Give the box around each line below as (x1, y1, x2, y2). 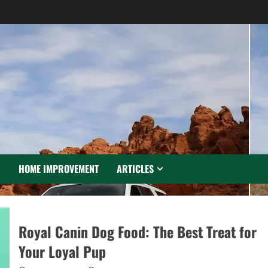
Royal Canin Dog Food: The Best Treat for (18, 220, 257, 242)
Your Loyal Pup (18, 240, 106, 262)
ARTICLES (117, 162, 154, 176)
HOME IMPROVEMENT (19, 162, 99, 176)
